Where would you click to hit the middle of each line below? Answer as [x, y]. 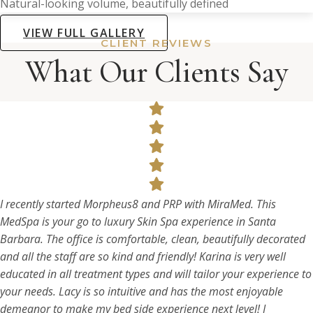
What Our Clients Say [156, 72]
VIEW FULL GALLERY [84, 33]
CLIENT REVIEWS [156, 43]
